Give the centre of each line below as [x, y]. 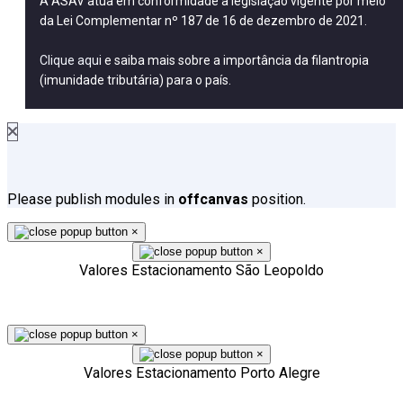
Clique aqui [71, 60]
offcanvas [213, 199]
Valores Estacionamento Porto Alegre [201, 373]
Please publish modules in [93, 199]
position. [277, 199]
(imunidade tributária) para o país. [135, 80]
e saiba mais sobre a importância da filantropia [235, 60]
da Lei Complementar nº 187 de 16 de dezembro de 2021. [203, 21]
